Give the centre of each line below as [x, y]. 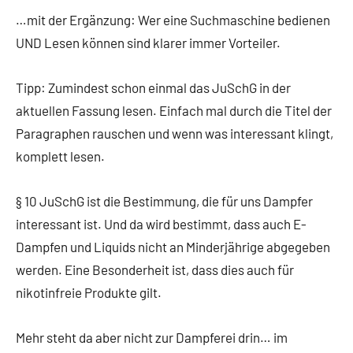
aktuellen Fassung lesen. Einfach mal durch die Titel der [174, 111]
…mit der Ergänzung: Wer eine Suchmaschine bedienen [173, 20]
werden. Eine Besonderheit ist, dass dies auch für [155, 270]
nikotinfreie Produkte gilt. [89, 293]
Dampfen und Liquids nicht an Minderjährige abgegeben [173, 247]
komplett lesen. [60, 156]
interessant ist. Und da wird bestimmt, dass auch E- [161, 224]
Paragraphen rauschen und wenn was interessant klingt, [175, 134]
